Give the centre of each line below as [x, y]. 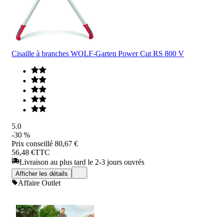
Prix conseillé [32, 143]
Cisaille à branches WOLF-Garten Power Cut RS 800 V [98, 53]
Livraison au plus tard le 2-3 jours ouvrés [82, 162]
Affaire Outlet [39, 183]
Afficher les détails [42, 173]
